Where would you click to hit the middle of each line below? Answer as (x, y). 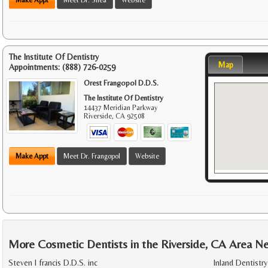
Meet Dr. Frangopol (92, 156)
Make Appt (32, 156)
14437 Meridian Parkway (121, 107)
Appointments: (36, 67)
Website (147, 156)
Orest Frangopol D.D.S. (121, 83)
